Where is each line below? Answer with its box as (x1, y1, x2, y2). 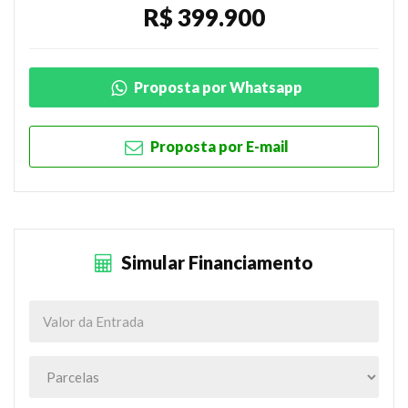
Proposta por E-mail (147, 137, 289, 155)
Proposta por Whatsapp (130, 77, 302, 96)
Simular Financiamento (117, 250, 313, 273)
